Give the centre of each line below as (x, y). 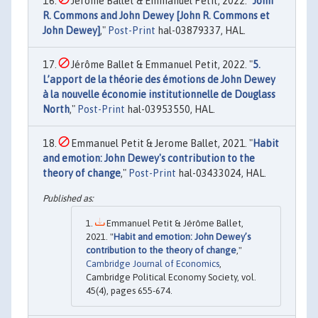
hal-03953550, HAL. (170, 109)
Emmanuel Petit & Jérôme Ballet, (174, 224)
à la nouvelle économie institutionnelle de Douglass (159, 94)
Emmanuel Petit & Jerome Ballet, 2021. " (161, 143)
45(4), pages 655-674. (129, 291)
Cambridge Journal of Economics (153, 264)
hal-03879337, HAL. (201, 30)
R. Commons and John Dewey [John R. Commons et (156, 15)
